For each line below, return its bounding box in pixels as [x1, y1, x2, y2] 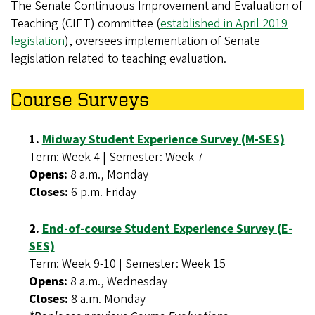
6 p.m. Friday [67, 184, 136, 202]
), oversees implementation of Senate [65, 32, 260, 51]
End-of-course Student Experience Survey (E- [41, 220, 292, 238]
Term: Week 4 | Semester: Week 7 [28, 148, 203, 167]
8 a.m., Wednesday [67, 273, 167, 291]
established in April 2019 [160, 15, 288, 33]
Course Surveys [11, 88, 149, 110]
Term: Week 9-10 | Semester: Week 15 [28, 255, 226, 274]
